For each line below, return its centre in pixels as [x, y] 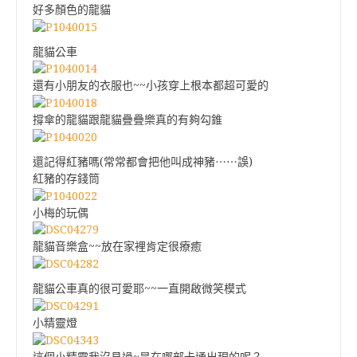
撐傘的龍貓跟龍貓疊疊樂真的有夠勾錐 [127, 120]
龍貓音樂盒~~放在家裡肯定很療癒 [117, 247]
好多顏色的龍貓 [72, 9]
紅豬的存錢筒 [66, 178]
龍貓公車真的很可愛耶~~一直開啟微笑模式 [139, 288]
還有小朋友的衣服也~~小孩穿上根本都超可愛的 [151, 86]
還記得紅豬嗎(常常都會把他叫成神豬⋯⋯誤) [143, 161]
